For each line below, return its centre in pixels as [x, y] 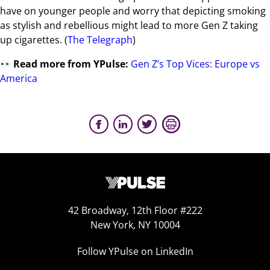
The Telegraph [100, 40]
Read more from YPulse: [71, 64]
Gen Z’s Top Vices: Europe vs [196, 64]
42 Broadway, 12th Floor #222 [135, 210]
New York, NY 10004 [135, 225]
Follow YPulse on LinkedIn [135, 251]
